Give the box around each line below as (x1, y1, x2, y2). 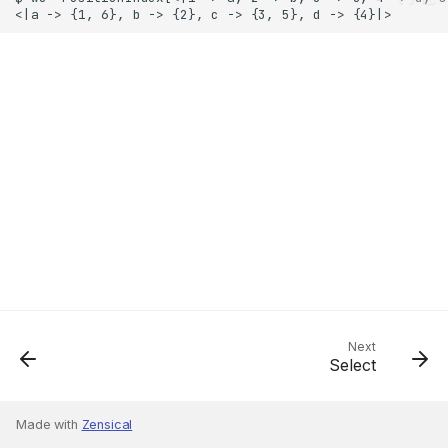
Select (329, 355, 376, 375)
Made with (16, 417, 82, 432)
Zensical (81, 417, 133, 432)
